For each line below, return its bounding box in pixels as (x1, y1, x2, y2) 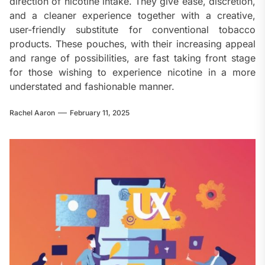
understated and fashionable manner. (9, 80, 174, 93)
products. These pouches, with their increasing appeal (9, 38, 256, 50)
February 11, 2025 (70, 108, 130, 118)
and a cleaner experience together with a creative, (9, 9, 256, 22)
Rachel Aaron (9, 108, 55, 118)
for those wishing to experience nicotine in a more (9, 66, 256, 79)
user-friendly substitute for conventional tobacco (9, 24, 256, 36)
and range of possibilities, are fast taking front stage (9, 52, 256, 64)
